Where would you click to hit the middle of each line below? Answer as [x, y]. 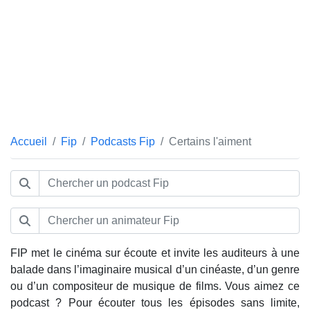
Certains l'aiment [210, 142]
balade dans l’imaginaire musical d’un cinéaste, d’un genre [155, 270]
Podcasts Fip [123, 142]
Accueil [29, 142]
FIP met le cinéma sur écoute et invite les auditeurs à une [155, 253]
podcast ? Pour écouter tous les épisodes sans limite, [155, 303]
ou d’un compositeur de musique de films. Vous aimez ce [155, 286]
